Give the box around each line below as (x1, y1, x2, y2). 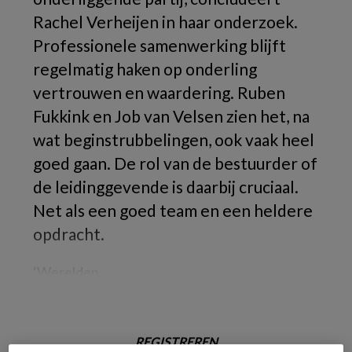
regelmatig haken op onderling (33, 59, 257, 79)
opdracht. (33, 224, 104, 244)
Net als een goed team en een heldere (33, 200, 313, 220)
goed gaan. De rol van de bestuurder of (33, 153, 317, 173)
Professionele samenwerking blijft (33, 35, 286, 55)
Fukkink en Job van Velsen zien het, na (33, 106, 310, 126)
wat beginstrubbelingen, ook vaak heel (33, 130, 314, 149)
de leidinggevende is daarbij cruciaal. (33, 177, 299, 196)
